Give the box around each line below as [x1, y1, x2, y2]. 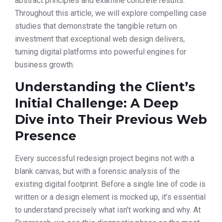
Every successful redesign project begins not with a [15, 153, 194, 163]
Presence [15, 128, 76, 143]
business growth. [15, 60, 74, 70]
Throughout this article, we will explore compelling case [15, 8, 207, 18]
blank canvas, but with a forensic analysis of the [15, 166, 180, 176]
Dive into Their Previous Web [15, 111, 207, 127]
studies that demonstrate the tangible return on [15, 21, 177, 31]
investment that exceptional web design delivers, [15, 34, 185, 44]
